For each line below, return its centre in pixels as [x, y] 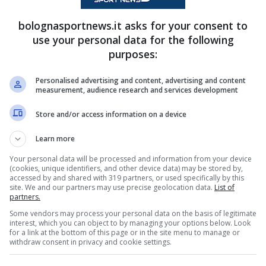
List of [224, 187]
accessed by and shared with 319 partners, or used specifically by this [127, 178]
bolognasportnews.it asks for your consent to [133, 26]
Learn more [55, 139]
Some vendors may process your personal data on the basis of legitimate [133, 213]
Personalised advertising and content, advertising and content [141, 80]
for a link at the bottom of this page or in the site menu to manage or [125, 232]
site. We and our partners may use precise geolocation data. [112, 187]
